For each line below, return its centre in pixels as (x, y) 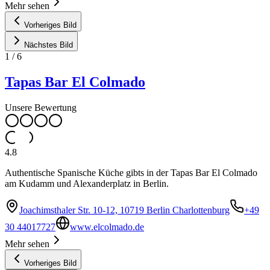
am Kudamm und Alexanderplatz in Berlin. (87, 183)
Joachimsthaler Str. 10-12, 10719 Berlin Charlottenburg (124, 210)
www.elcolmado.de (107, 227)
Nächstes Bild (49, 45)
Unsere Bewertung (41, 107)
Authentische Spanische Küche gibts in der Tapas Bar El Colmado (131, 172)
